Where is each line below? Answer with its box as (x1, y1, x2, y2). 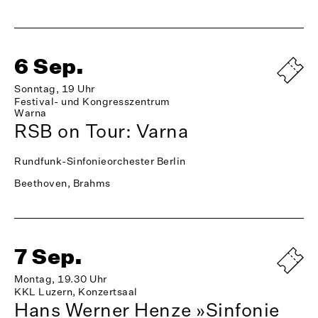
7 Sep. (14, 243, 82, 269)
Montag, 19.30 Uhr (14, 272, 107, 285)
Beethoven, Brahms (14, 176, 111, 189)
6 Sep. (14, 53, 84, 79)
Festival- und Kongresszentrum (14, 94, 170, 107)
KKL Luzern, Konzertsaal (14, 285, 138, 297)
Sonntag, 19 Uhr (14, 82, 95, 94)
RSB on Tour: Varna (14, 119, 188, 142)
